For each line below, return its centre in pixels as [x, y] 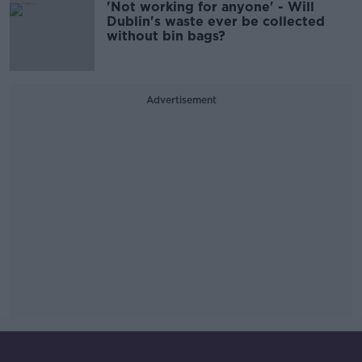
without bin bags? [166, 36]
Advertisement [181, 100]
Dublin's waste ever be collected [216, 22]
